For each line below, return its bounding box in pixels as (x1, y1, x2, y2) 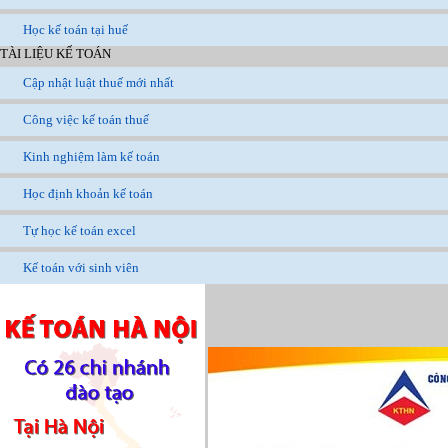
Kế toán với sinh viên (23, 260, 139, 276)
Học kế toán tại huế (23, 22, 128, 38)
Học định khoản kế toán (23, 186, 153, 202)
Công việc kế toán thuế (23, 112, 149, 128)
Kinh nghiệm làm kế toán (23, 149, 160, 165)
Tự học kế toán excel (23, 223, 136, 239)
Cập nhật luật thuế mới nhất (23, 75, 174, 91)
